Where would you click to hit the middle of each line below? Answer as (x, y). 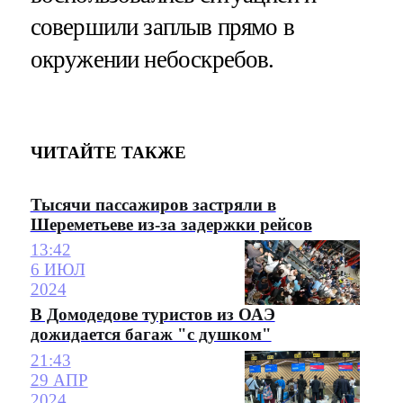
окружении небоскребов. (152, 59)
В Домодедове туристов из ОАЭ (152, 315)
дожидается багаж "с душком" (151, 335)
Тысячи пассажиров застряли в (153, 205)
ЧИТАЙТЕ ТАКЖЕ (108, 153)
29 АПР (59, 380)
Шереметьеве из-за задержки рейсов (171, 225)
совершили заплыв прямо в (162, 27)
